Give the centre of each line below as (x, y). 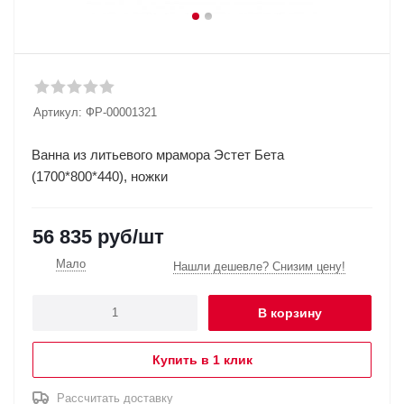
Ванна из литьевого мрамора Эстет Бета (158, 155)
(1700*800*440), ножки (100, 176)
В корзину (290, 312)
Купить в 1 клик (202, 359)
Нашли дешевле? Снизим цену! (259, 266)
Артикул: (58, 112)
